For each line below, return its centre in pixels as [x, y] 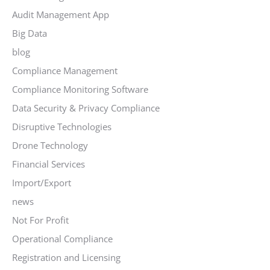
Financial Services [49, 164]
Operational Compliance [62, 239]
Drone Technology [50, 145]
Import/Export [42, 183]
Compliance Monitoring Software [80, 89]
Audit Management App [61, 14]
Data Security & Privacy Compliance [86, 108]
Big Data [30, 33]
